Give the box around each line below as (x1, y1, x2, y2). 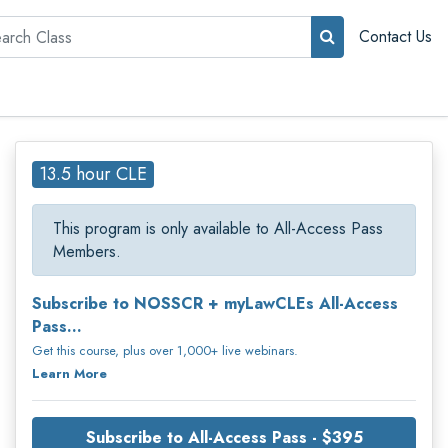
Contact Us (359, 25, 432, 48)
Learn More (32, 363, 107, 383)
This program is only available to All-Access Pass (53, 216, 383, 240)
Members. (53, 239, 121, 263)
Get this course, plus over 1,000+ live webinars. (32, 340, 298, 360)
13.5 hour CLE (39, 161, 148, 187)
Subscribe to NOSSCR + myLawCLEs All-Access (32, 291, 398, 315)
